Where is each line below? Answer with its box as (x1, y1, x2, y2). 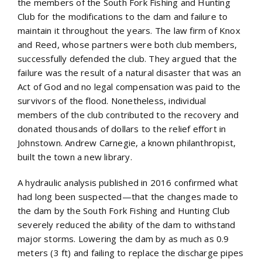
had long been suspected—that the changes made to (18, 190, 239, 202)
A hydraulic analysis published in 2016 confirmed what (18, 176, 239, 188)
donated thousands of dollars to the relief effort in (18, 122, 226, 135)
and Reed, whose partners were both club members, (18, 38, 237, 50)
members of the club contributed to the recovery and (18, 108, 239, 120)
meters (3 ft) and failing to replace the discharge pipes (18, 246, 244, 258)
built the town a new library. (18, 150, 132, 163)
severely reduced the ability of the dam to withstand (18, 218, 236, 230)
